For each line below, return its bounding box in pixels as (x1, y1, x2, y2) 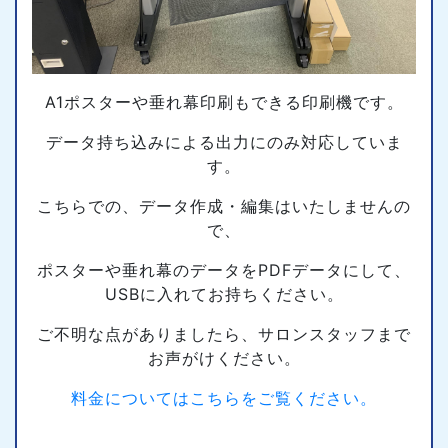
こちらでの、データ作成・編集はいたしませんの (37, 196, 411, 216)
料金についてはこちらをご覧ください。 (71, 388, 377, 408)
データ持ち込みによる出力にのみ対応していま (45, 132, 403, 152)
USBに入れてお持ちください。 (104, 284, 344, 304)
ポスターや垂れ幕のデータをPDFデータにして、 (37, 260, 411, 280)
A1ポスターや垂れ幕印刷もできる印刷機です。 (44, 92, 404, 112)
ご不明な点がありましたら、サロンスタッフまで (37, 324, 411, 344)
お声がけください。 (147, 348, 301, 368)
